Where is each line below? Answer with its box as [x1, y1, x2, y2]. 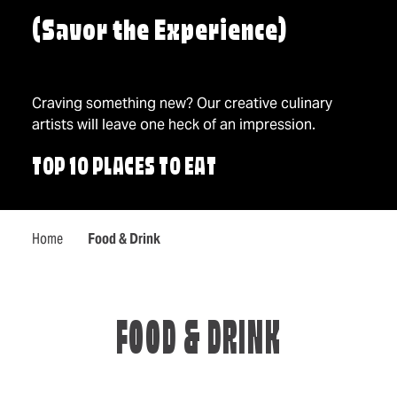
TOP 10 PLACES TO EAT [32, 157, 217, 181]
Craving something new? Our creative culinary [32, 94, 332, 113]
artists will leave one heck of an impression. [32, 115, 315, 134]
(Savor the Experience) [32, 17, 288, 47]
